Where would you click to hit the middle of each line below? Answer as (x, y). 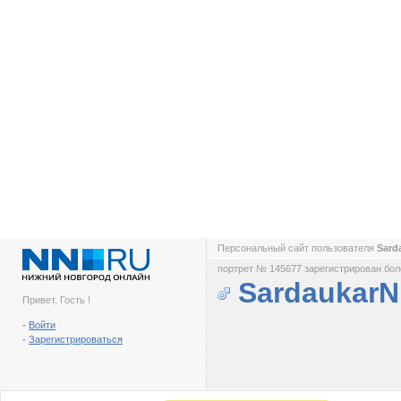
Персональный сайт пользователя (297, 248)
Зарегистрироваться (76, 339)
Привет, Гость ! (56, 300)
